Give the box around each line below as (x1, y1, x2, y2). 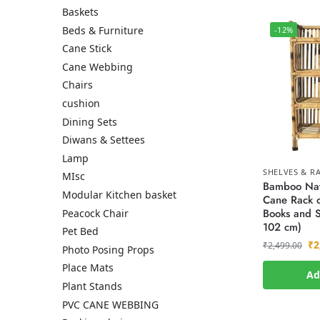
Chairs (62, 78, 93, 92)
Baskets (62, 5, 99, 19)
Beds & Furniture (62, 23, 144, 37)
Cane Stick (62, 41, 111, 56)
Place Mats (62, 261, 114, 275)
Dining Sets (62, 114, 117, 129)
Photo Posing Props (62, 242, 154, 256)
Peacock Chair (62, 206, 129, 220)
